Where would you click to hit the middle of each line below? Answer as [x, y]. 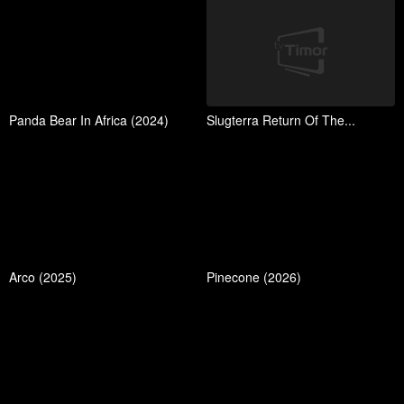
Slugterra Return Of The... [281, 120]
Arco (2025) [43, 276]
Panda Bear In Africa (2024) [89, 120]
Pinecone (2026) [254, 276]
